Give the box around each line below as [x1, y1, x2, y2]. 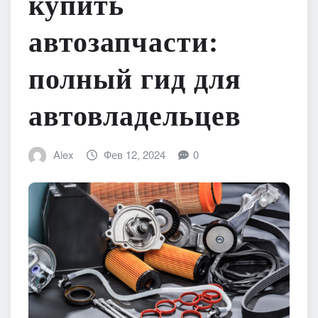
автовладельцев [28, 100, 241, 133]
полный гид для [28, 63, 241, 96]
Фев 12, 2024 [104, 147, 166, 163]
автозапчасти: [28, 26, 219, 59]
